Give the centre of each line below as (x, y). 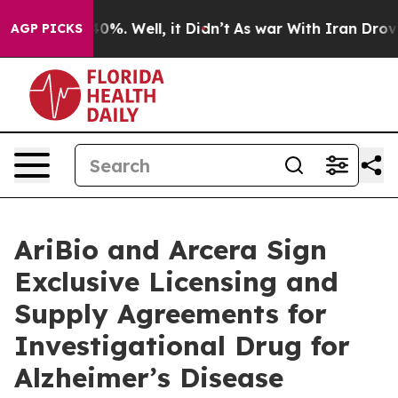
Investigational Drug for (182, 346)
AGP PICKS (47, 28)
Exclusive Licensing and (176, 282)
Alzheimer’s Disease (149, 378)
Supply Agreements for (171, 314)
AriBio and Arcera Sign (171, 250)
